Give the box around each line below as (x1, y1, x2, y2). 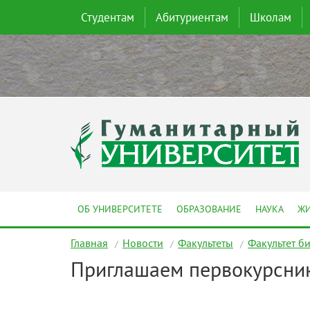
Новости (122, 236, 163, 250)
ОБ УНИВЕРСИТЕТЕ (77, 203, 163, 215)
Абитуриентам (156, 10, 228, 25)
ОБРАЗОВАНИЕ (176, 203, 241, 215)
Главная (71, 236, 108, 250)
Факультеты (178, 236, 233, 250)
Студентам (81, 10, 134, 25)
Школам (250, 10, 291, 25)
